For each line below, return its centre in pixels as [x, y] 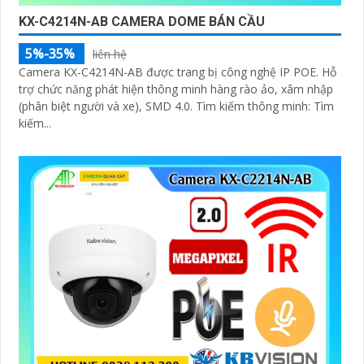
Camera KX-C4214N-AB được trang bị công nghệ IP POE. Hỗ [178, 71]
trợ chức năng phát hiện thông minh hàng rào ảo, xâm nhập [176, 89]
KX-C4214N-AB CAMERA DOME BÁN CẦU [142, 21]
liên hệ [110, 54]
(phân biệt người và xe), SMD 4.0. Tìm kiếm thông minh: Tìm [107, 106]
